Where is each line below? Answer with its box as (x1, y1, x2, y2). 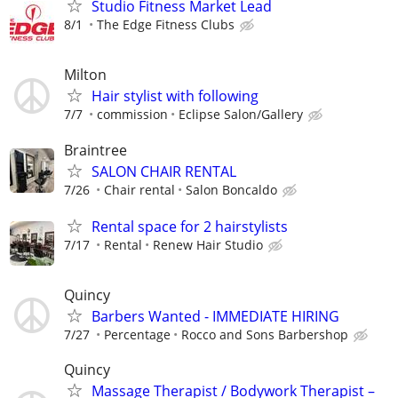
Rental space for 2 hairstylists (92, 216, 288, 236)
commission (97, 106, 168, 123)
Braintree (64, 139, 127, 160)
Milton (64, 65, 107, 85)
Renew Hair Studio (153, 235, 263, 253)
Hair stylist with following (92, 86, 259, 107)
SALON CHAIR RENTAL (92, 161, 236, 181)
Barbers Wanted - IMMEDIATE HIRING (92, 306, 339, 326)
